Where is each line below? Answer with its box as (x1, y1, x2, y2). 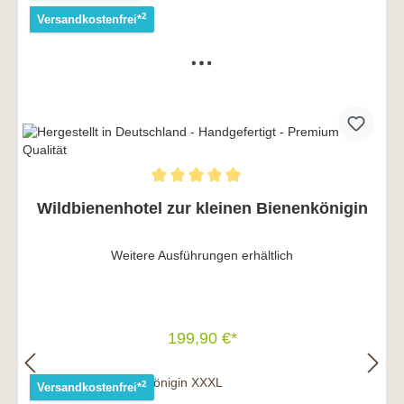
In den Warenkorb (152, 369, 252, 383)
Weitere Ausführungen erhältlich (111, 248, 293, 263)
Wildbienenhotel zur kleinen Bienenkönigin (36, 199, 368, 218)
